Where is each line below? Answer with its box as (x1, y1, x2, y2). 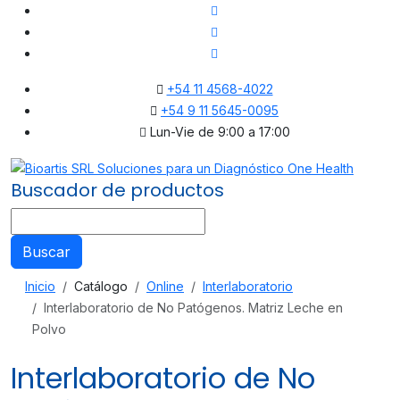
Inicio (25, 279, 55, 295)
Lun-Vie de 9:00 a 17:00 (146, 124, 290, 139)
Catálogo (74, 279, 128, 295)
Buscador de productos (11, 178, 224, 204)
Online (146, 279, 184, 295)
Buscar (22, 243, 71, 262)
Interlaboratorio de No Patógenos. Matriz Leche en (44, 300, 343, 316)
